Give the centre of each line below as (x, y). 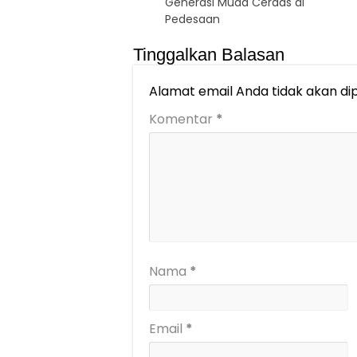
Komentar (182, 120)
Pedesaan (192, 20)
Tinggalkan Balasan (209, 55)
